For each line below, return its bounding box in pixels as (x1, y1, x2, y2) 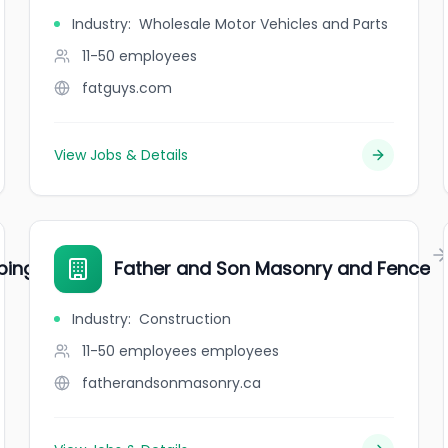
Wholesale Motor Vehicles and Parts (139, 14, 389, 34)
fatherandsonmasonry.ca (82, 373, 262, 393)
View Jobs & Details (54, 145, 189, 165)
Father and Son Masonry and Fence (114, 256, 431, 281)
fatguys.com (82, 78, 173, 98)
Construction (139, 309, 232, 329)
